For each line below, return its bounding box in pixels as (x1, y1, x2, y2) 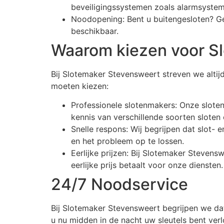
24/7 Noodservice (51, 174, 188, 194)
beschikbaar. (71, 25, 118, 36)
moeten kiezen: (51, 80, 108, 91)
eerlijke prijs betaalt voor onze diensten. (71, 159, 223, 170)
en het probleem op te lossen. (71, 135, 184, 146)
